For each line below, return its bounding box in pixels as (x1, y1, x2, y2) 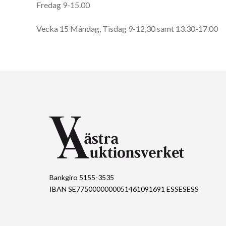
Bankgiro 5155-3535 (49, 173, 114, 182)
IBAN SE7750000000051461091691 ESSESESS (49, 184, 199, 193)
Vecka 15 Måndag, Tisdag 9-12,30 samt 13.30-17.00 (36, 23, 218, 33)
